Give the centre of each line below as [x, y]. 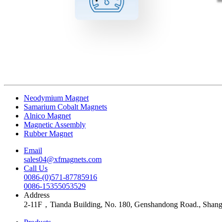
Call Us [36, 168]
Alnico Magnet [47, 116]
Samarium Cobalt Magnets [65, 107]
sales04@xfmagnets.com [63, 160]
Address [37, 195]
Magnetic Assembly [55, 125]
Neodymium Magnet [56, 98]
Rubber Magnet [48, 134]
